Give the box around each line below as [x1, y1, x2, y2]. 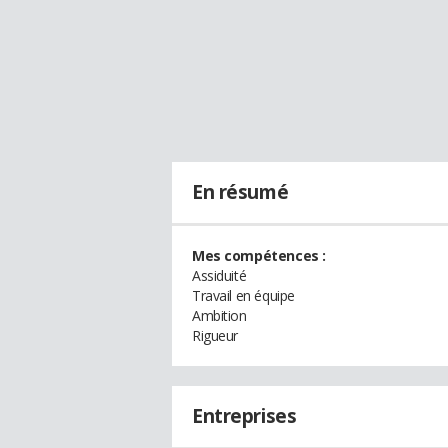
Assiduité [192, 266, 247, 285]
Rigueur [192, 326, 239, 345]
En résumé [192, 179, 289, 205]
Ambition [192, 306, 247, 325]
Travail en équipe [192, 286, 295, 305]
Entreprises [192, 403, 297, 429]
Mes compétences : [192, 246, 326, 265]
